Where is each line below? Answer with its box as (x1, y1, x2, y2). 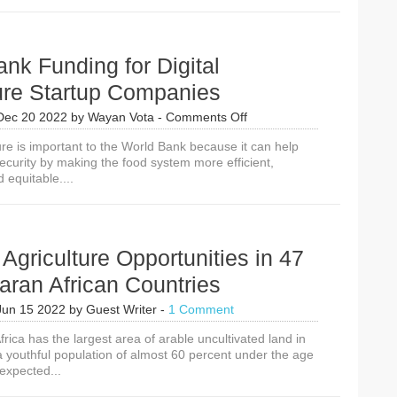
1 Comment (168, 302, 234, 316)
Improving (245, 28, 300, 43)
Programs (245, 12, 300, 27)
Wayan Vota (88, 110, 154, 124)
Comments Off (166, 110, 247, 124)
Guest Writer (86, 302, 157, 316)
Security (245, 60, 290, 74)
